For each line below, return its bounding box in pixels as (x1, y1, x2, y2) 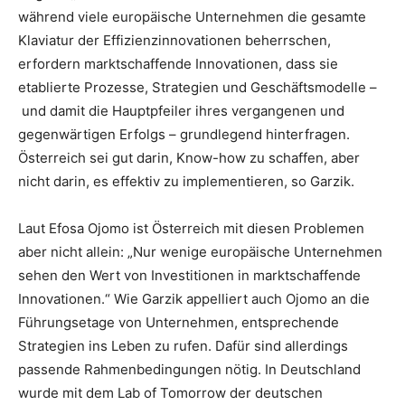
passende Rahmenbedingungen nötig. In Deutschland (18, 361, 361, 378)
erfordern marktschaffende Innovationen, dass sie (18, 55, 338, 72)
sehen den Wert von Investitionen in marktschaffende (18, 267, 361, 284)
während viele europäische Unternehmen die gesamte (18, 8, 366, 25)
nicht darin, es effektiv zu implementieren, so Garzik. (18, 173, 354, 190)
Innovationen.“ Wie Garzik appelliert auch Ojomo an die (18, 290, 370, 307)
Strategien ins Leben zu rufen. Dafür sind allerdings (18, 337, 348, 354)
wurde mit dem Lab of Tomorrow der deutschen (18, 384, 323, 401)
